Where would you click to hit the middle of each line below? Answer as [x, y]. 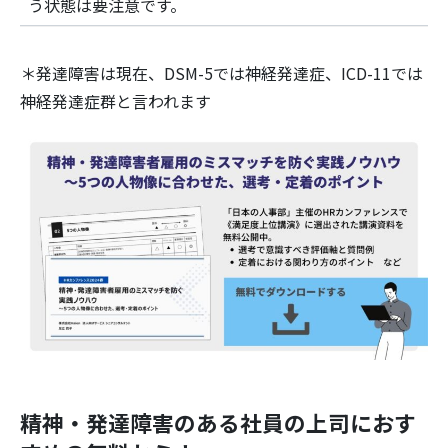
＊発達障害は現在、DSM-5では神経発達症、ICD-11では [221, 73]
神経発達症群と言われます [115, 101]
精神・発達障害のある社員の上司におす [218, 423]
